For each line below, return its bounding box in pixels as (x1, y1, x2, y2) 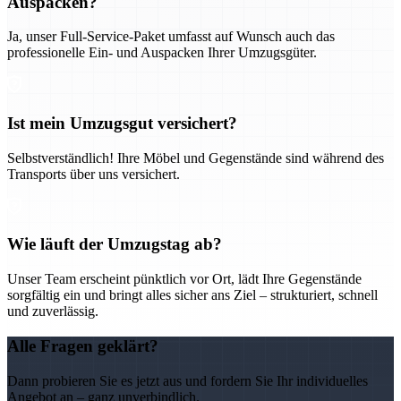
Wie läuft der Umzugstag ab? (7, 235, 222, 254)
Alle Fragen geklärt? (7, 336, 158, 355)
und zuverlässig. (7, 303, 98, 320)
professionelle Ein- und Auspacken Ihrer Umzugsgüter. (7, 45, 317, 61)
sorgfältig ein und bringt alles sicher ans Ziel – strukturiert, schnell (7, 287, 378, 303)
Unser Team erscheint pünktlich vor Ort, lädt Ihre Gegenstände (7, 271, 362, 287)
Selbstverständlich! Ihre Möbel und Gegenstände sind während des (7, 149, 384, 166)
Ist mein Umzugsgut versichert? (7, 114, 237, 133)
